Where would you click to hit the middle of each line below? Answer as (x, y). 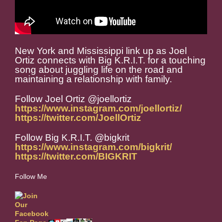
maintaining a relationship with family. (93, 79)
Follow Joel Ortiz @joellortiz (73, 99)
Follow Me (31, 177)
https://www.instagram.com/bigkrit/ (93, 147)
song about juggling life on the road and (99, 70)
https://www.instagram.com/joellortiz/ (98, 109)
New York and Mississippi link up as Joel (101, 51)
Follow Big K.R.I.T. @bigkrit (72, 138)
